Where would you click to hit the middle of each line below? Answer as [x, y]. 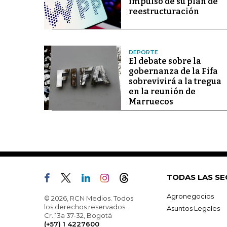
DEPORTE [143, 52]
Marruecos [151, 102]
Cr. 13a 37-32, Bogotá [78, 216]
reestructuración [164, 12]
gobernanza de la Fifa [173, 71]
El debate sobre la [165, 61]
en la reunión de [162, 92]
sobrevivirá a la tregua [175, 82]
